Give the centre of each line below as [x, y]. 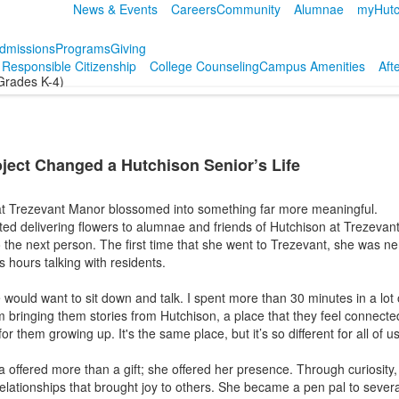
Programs [82, 48]
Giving [128, 48]
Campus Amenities [312, 66]
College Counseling [204, 66]
